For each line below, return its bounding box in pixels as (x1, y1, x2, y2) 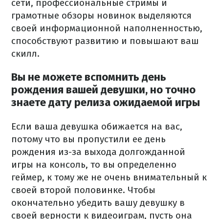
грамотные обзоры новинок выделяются (11, 10, 192, 22)
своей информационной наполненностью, (11, 22, 202, 34)
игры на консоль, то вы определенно (11, 158, 176, 170)
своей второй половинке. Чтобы (11, 184, 155, 196)
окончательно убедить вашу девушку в (11, 197, 185, 208)
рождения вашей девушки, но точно (11, 83, 196, 97)
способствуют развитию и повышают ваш (11, 35, 199, 47)
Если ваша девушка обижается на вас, (11, 120, 182, 132)
